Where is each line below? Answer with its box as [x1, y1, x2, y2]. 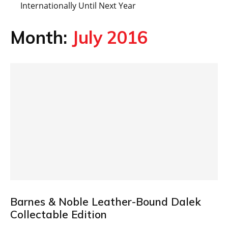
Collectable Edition [10, 207, 107, 221]
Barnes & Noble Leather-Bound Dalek [10, 194, 201, 208]
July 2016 [72, 26, 148, 48]
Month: [10, 26, 72, 48]
